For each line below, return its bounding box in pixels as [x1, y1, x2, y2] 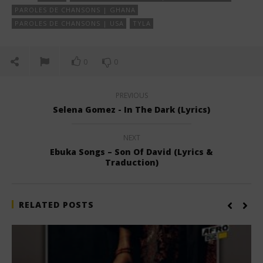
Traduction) [104, 156, 159, 168]
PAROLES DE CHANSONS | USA [15, 18, 124, 28]
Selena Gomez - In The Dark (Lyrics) [53, 103, 210, 115]
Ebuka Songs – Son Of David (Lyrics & [50, 146, 213, 157]
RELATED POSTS [19, 198, 94, 210]
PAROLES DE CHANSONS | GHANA [15, 5, 136, 14]
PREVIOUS [115, 90, 148, 100]
